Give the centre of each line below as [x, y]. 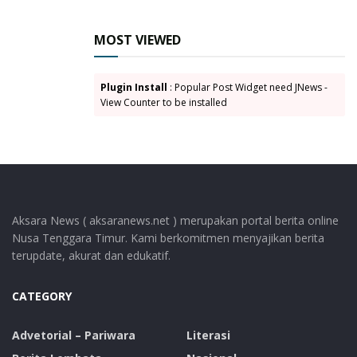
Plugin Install [134, 87]
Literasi [208, 335]
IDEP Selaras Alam [67, 37]
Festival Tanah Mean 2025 [179, 14]
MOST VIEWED [137, 39]
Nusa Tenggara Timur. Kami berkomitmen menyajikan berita [168, 237]
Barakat [73, 14]
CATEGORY [42, 296]
